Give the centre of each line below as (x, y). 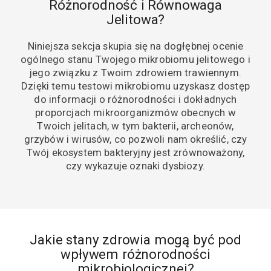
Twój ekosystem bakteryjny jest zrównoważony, (135, 152)
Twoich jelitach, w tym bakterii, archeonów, (135, 126)
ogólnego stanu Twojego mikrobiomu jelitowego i (135, 59)
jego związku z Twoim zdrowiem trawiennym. (135, 72)
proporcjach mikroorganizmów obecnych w (135, 112)
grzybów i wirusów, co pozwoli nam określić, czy (135, 139)
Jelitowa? (135, 20)
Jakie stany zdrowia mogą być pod (135, 239)
